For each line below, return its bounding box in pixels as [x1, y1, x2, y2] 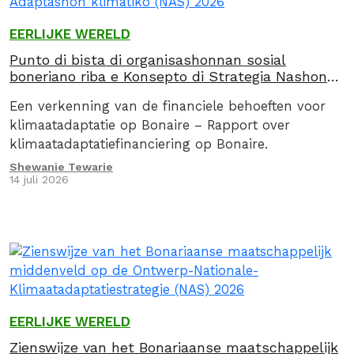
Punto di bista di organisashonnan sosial [9, 51, 286, 68]
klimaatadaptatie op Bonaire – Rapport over [9, 118, 290, 133]
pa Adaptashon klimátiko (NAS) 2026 [9, 85, 259, 101]
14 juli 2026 [9, 173, 69, 186]
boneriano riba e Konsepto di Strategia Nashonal [9, 68, 340, 85]
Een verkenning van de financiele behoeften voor [9, 99, 326, 114]
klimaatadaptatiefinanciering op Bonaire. [9, 137, 268, 152]
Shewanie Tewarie [9, 160, 113, 173]
